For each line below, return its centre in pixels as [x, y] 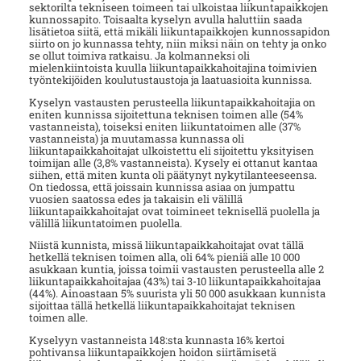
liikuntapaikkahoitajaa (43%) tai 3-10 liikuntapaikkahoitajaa [174, 282]
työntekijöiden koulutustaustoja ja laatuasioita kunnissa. [170, 79]
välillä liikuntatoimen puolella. [105, 223]
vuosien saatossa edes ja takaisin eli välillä [135, 199]
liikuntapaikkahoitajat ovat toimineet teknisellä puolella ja [174, 211]
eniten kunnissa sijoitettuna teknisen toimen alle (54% [166, 114]
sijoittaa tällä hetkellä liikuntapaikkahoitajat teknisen [162, 306]
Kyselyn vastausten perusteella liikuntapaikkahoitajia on [172, 102]
